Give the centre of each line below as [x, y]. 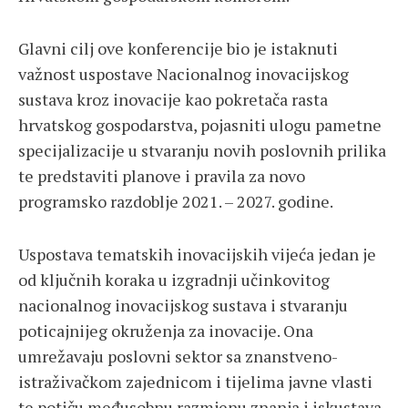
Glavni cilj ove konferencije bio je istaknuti [178, 49]
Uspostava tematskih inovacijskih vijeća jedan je [197, 255]
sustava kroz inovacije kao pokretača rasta [173, 100]
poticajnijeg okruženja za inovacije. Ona [166, 331]
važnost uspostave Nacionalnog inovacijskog [184, 74]
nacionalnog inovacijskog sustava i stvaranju [183, 306]
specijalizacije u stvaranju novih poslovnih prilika [202, 151]
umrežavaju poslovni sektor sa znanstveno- [178, 357]
